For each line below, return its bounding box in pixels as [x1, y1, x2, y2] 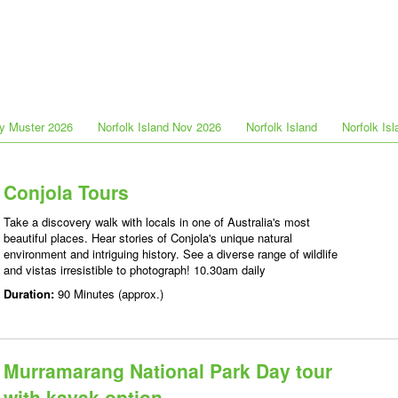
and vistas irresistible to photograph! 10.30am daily [4, 261, 266, 278]
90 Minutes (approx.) [58, 285, 163, 302]
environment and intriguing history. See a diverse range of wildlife [4, 245, 338, 262]
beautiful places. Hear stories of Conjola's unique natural [4, 229, 292, 246]
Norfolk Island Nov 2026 [98, 118, 221, 135]
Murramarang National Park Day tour [4, 357, 332, 384]
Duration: [4, 285, 58, 302]
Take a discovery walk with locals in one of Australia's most [4, 213, 310, 230]
